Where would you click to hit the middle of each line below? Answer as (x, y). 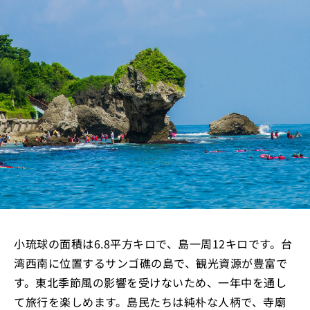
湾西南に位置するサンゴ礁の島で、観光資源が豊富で (151, 263)
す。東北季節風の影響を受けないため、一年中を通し (150, 283)
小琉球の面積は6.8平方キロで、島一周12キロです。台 (153, 244)
